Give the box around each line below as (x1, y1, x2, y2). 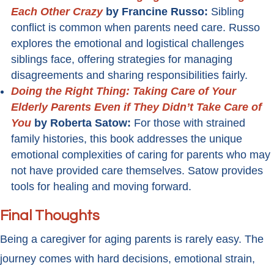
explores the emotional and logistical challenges (11, 37, 244, 50)
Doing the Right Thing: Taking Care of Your (11, 85, 236, 98)
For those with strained (134, 117, 245, 130)
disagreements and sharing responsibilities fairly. (11, 69, 248, 82)
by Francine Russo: (103, 6, 211, 18)
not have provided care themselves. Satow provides (11, 165, 263, 177)
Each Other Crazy (11, 6, 103, 18)
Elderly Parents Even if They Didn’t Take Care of (11, 101, 262, 114)
